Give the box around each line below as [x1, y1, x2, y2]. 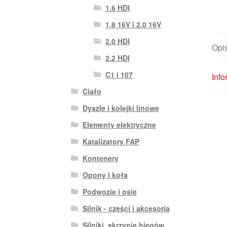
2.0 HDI [105, 35, 130, 46]
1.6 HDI [105, 2, 130, 13]
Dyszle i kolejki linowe [82, 102, 159, 113]
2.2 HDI [105, 52, 130, 63]
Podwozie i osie [82, 186, 137, 197]
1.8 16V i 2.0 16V [105, 19, 161, 29]
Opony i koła [82, 169, 128, 180]
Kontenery [82, 153, 119, 163]
